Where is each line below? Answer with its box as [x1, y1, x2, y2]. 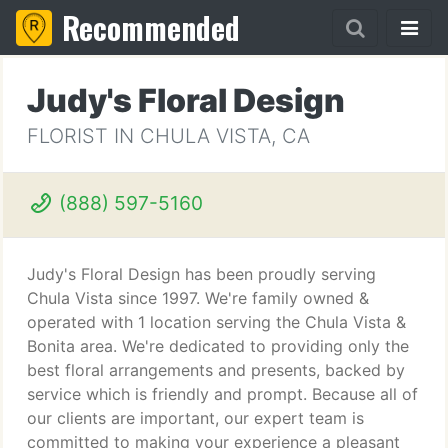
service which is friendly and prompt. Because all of [27, 384, 418, 404]
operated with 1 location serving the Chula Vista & [27, 312, 406, 332]
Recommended [62, 5, 240, 50]
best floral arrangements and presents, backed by [27, 360, 405, 380]
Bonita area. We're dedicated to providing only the [27, 336, 409, 356]
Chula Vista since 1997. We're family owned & [27, 288, 369, 308]
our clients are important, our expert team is [27, 408, 364, 428]
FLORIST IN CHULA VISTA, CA [27, 124, 310, 148]
